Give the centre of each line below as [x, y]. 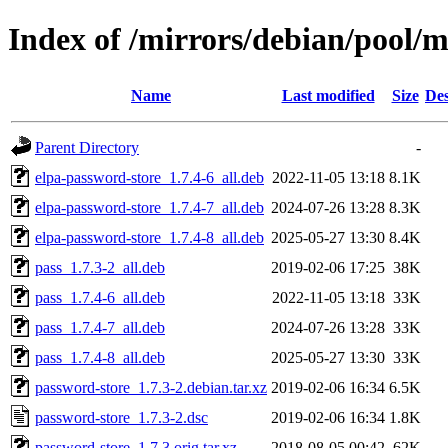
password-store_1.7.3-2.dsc [121, 417]
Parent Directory [87, 147]
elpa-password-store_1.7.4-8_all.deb [149, 237]
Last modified [328, 95]
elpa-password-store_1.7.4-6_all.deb [149, 177]
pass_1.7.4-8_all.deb [100, 357]
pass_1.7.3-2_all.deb [100, 267]
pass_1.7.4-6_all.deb [100, 297]
